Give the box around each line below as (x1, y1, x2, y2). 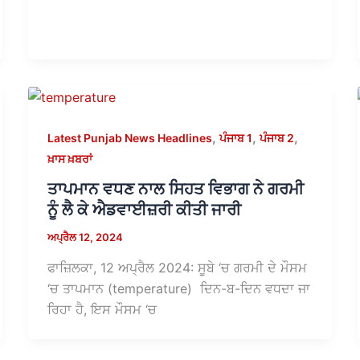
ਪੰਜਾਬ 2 (259, 130, 294, 145)
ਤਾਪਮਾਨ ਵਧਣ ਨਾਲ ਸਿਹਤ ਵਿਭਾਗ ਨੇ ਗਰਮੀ (47, 179, 304, 199)
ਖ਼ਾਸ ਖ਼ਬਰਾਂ (47, 151, 92, 166)
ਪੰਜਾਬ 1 (219, 130, 252, 145)
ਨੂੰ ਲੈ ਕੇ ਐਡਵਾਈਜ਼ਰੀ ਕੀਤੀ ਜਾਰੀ (47, 200, 241, 220)
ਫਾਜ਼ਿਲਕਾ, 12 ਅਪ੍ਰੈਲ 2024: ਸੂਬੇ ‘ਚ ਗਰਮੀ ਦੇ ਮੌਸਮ (47, 259, 307, 276)
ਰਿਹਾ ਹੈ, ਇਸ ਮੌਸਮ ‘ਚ (47, 301, 157, 317)
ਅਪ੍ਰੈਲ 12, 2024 (47, 231, 123, 244)
